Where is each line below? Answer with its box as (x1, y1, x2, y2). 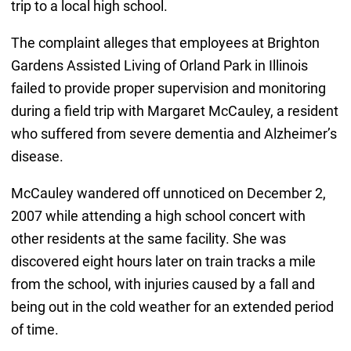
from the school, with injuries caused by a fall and (10, 276, 315, 293)
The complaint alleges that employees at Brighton (10, 34, 320, 52)
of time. (10, 321, 59, 338)
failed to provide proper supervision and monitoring (10, 80, 326, 97)
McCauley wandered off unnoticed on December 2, (10, 185, 326, 202)
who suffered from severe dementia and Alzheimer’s (10, 125, 337, 143)
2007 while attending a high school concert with (10, 208, 306, 225)
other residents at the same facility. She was (10, 230, 286, 248)
